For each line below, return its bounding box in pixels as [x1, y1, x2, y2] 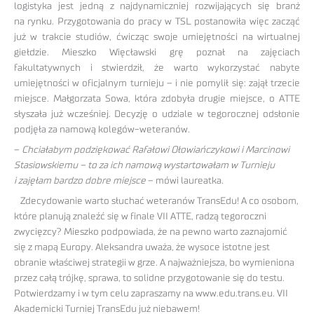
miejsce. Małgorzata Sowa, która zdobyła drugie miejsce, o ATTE [14, 94, 300, 104]
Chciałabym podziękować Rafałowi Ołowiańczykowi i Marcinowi [22, 144, 289, 155]
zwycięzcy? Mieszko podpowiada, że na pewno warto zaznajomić [14, 226, 287, 237]
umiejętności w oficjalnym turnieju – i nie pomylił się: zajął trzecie [14, 78, 300, 89]
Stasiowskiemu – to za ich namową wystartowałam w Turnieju [14, 160, 275, 170]
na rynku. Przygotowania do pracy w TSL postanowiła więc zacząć [14, 17, 300, 27]
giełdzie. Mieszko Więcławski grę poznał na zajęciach [14, 48, 300, 58]
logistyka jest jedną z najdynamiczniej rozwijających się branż [14, 1, 300, 12]
